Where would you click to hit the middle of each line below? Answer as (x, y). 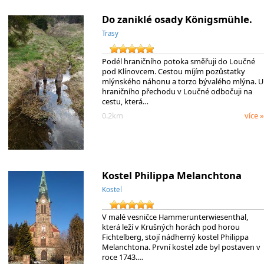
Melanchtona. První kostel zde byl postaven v (181, 247)
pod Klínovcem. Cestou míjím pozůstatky (173, 71)
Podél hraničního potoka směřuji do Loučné (178, 61)
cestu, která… (125, 101)
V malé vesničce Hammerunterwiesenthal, (175, 217)
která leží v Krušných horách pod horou (171, 227)
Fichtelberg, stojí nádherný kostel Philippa (175, 237)
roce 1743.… (122, 257)
